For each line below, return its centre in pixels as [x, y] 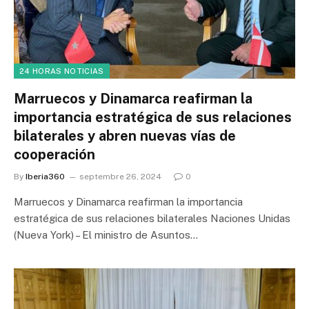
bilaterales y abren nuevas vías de [125, 136]
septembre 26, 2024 [120, 176]
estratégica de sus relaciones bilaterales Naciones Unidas [152, 218]
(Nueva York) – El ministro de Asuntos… [106, 235]
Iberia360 [45, 176]
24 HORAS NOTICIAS [62, 71]
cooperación [54, 154]
